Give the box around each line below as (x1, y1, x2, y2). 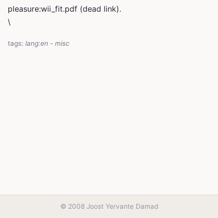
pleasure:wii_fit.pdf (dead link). (8, 4, 121, 14)
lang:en (25, 39, 48, 48)
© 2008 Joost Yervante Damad (60, 202, 158, 210)
